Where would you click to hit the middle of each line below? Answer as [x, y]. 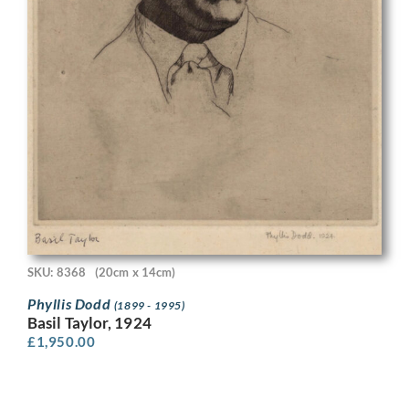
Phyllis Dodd [71, 303]
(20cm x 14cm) [135, 272]
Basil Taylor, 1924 [89, 322]
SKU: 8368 [57, 272]
